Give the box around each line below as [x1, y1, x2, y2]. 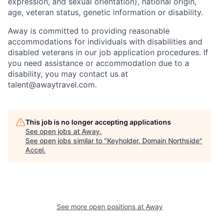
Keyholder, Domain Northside [107, 136, 199, 145]
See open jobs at [25, 127, 82, 135]
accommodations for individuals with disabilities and [8, 36, 202, 46]
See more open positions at [56, 202, 146, 211]
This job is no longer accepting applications [25, 117, 171, 126]
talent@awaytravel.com [8, 79, 95, 89]
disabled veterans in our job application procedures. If [8, 47, 208, 57]
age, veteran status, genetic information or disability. [8, 7, 203, 17]
